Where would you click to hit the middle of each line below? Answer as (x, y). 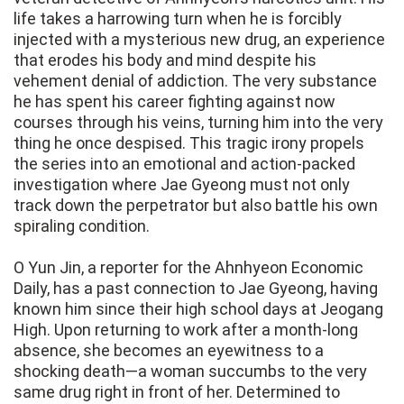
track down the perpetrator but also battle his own (196, 206)
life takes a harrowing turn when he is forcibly (178, 19)
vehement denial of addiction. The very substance (195, 81)
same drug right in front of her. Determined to (177, 392)
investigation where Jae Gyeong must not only (182, 185)
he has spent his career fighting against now (174, 102)
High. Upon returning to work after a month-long (186, 330)
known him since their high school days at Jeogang (198, 309)
